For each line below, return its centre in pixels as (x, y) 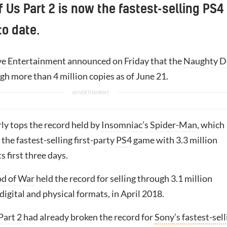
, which (211, 125)
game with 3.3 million (175, 140)
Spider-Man (174, 125)
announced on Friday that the (125, 61)
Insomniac (122, 125)
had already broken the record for (88, 217)
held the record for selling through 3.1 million (123, 178)
